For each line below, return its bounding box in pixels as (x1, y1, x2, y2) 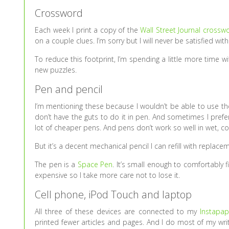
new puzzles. (35, 65, 77, 75)
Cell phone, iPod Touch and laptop (35, 188, 192, 201)
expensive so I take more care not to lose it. (35, 170, 180, 180)
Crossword (35, 6, 83, 20)
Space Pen (77, 159, 113, 169)
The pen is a (35, 159, 78, 169)
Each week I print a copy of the (35, 25, 141, 35)
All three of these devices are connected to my (35, 207, 200, 216)
